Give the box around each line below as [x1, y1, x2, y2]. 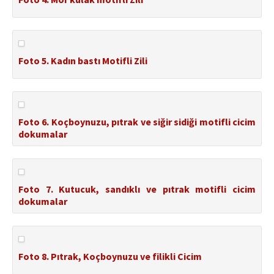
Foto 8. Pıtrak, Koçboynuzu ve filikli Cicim [18, 250, 202, 263]
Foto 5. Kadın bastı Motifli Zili [18, 54, 147, 67]
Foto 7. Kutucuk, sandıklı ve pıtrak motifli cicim [18, 183, 256, 196]
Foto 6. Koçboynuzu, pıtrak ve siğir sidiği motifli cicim [18, 116, 256, 128]
